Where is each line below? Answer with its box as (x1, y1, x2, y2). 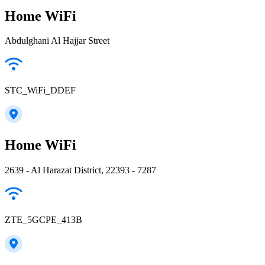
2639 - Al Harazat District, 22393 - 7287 (5, 165, 156, 176)
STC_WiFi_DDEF (5, 85, 76, 96)
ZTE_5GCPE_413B (5, 215, 82, 225)
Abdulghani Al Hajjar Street (5, 35, 109, 46)
